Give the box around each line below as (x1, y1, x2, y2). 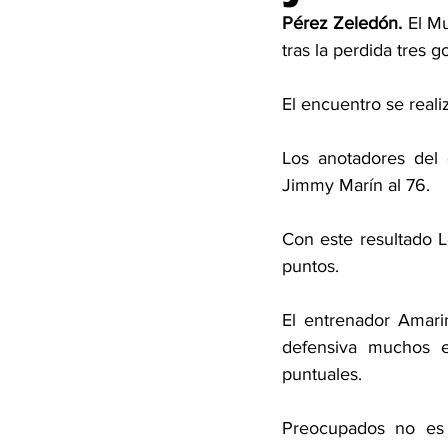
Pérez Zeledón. (282, 13, 408, 33)
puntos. (282, 256, 344, 276)
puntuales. (282, 364, 367, 384)
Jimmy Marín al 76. (282, 175, 435, 195)
